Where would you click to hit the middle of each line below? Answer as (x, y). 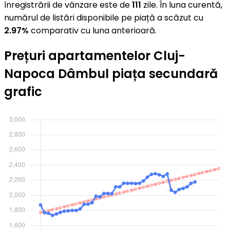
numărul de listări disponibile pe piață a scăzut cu (104, 17)
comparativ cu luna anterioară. (93, 30)
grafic (23, 92)
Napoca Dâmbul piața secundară (111, 74)
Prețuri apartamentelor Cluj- (95, 56)
